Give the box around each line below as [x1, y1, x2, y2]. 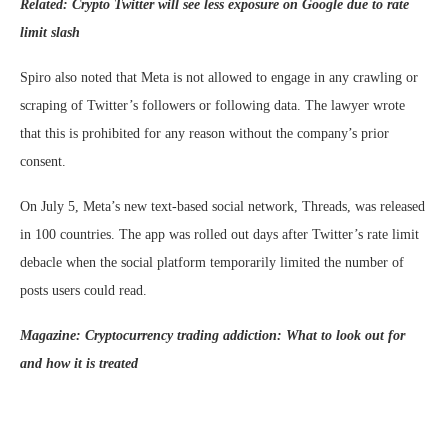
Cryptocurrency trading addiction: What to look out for [85, 327, 405, 343]
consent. [20, 153, 66, 169]
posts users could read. [20, 282, 147, 298]
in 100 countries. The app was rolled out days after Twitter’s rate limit [20, 226, 419, 242]
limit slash [20, 24, 80, 40]
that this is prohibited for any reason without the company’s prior [20, 125, 389, 141]
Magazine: [20, 327, 85, 343]
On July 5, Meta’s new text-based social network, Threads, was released [20, 198, 425, 214]
